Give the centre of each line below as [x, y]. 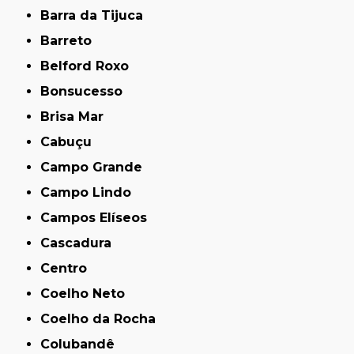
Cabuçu [71, 141]
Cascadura [81, 243]
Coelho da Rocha [103, 318]
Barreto [71, 40]
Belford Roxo [90, 66]
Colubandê [83, 344]
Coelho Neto [88, 293]
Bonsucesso [87, 91]
